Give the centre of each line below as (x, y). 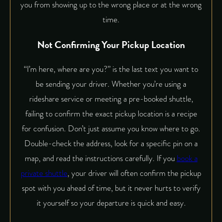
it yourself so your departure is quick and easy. (111, 203)
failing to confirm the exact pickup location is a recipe (111, 114)
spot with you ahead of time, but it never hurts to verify (111, 188)
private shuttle (44, 173)
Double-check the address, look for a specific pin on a (111, 144)
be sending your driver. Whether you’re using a (111, 84)
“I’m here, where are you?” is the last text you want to (111, 69)
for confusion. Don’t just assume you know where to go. (111, 129)
